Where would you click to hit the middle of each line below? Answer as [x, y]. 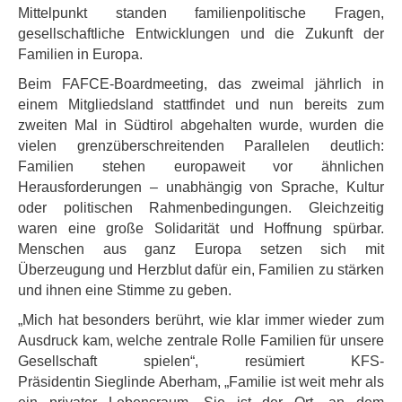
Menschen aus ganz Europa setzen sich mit [201, 249]
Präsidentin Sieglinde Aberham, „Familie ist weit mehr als [201, 382]
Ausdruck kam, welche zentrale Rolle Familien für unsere [201, 341]
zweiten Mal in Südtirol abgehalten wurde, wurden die [201, 125]
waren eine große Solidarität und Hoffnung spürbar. [201, 228]
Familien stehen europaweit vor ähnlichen [201, 166]
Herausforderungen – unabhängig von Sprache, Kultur [201, 187]
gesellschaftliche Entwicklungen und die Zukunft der [201, 34]
